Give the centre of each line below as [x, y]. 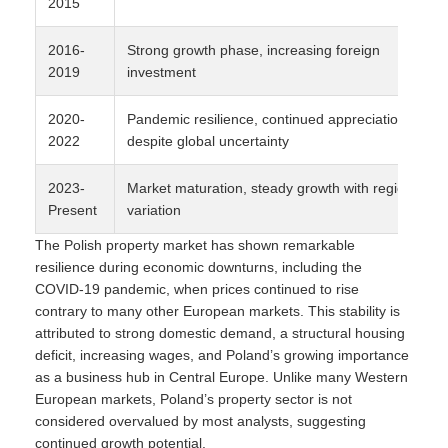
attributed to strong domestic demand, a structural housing [220, 333]
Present [72, 210]
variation [154, 210]
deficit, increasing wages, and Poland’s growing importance [222, 355]
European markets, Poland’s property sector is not [193, 399]
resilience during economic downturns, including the [198, 267]
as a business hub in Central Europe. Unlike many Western [221, 377]
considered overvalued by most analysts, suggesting [200, 421]
